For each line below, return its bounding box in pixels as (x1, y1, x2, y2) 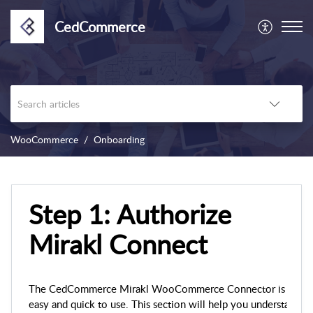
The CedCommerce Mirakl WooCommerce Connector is (29, 282, 285, 296)
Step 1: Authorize (29, 196, 231, 233)
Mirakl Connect (29, 226, 208, 263)
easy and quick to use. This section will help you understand (29, 297, 300, 312)
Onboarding (94, 133, 145, 147)
